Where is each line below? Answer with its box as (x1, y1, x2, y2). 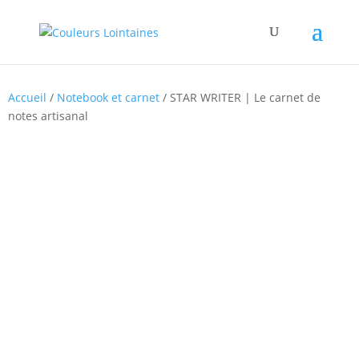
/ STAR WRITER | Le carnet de (159, 90, 321, 105)
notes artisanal (8, 108, 88, 123)
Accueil (8, 90, 46, 105)
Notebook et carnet (57, 90, 159, 105)
